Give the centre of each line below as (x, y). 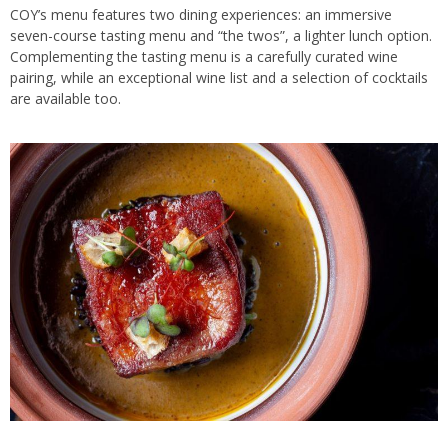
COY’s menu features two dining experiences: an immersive (201, 14)
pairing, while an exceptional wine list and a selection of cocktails (219, 77)
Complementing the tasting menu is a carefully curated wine (204, 56)
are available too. (65, 98)
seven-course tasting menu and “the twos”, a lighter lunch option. (221, 35)
